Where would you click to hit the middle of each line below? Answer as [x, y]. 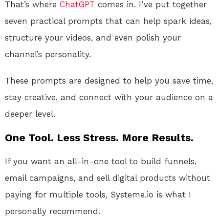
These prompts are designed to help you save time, [109, 81]
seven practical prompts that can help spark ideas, [108, 21]
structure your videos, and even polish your [93, 38]
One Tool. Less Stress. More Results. [99, 138]
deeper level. [30, 114]
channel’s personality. [48, 55]
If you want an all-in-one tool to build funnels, [101, 162]
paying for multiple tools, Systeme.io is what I [98, 195]
